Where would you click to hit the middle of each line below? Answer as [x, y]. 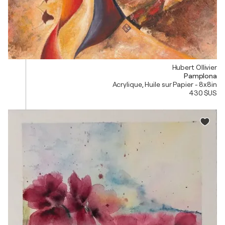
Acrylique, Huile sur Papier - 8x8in [164, 84]
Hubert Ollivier [194, 67]
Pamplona [200, 76]
